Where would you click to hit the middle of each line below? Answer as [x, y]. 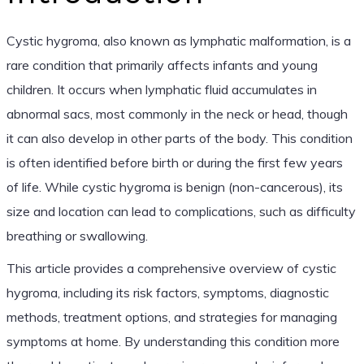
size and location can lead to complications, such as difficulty [181, 211]
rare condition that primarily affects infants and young [162, 65]
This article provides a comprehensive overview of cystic [171, 268]
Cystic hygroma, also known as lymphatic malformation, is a [178, 40]
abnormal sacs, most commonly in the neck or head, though [177, 113]
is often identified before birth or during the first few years [174, 162]
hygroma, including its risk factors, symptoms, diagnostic [167, 292]
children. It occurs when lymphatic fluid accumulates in [161, 89]
